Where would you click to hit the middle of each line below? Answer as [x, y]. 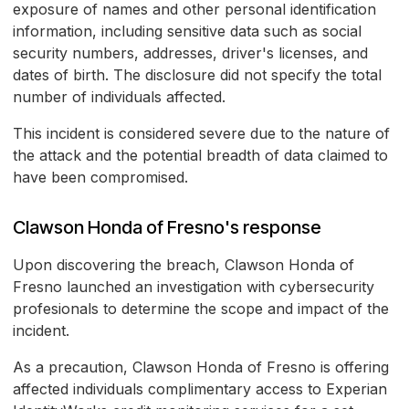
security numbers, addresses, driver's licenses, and [190, 53]
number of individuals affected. [119, 97]
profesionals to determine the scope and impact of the [201, 309]
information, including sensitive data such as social [187, 31]
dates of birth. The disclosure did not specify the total [197, 75]
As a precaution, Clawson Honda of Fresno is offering [201, 367]
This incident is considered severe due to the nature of [201, 134]
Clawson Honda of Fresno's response [167, 228]
